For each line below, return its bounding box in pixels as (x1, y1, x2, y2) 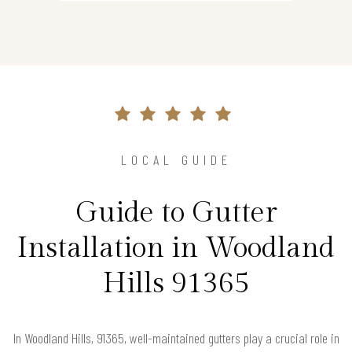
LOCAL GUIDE (120, 151, 232, 169)
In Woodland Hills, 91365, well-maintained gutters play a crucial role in (13, 329, 339, 347)
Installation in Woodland (17, 232, 335, 266)
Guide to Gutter (75, 196, 277, 230)
